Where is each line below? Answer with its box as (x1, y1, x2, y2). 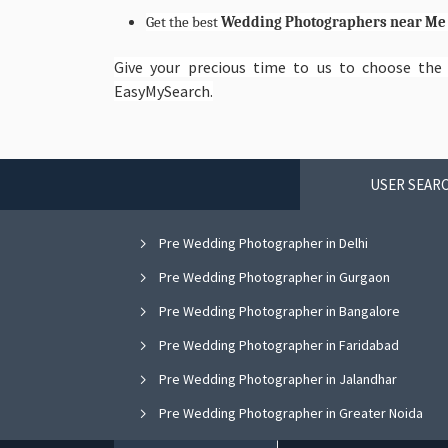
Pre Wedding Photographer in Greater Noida (156, 403, 423, 422)
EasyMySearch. (114, 80, 213, 101)
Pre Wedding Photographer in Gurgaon (156, 267, 390, 286)
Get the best (146, 13, 221, 31)
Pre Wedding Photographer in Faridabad (156, 335, 399, 354)
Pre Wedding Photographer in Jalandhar (156, 369, 397, 388)
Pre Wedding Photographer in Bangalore (156, 301, 400, 320)
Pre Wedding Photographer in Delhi (156, 233, 368, 252)
